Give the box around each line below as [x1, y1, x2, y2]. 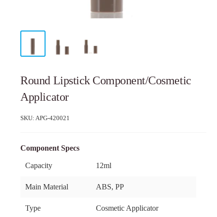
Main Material [25, 183, 69, 191]
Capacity [25, 161, 53, 170]
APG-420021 [35, 114, 70, 122]
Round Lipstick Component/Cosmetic [20, 74, 191, 87]
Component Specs [20, 144, 80, 153]
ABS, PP [96, 183, 124, 191]
